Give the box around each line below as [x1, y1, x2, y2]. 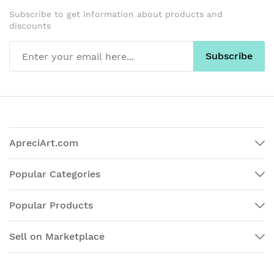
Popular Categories [9, 168, 100, 180]
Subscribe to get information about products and [9, 9, 223, 19]
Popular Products [9, 199, 93, 211]
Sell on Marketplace [9, 231, 105, 242]
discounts [9, 21, 51, 31]
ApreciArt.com [9, 137, 78, 149]
